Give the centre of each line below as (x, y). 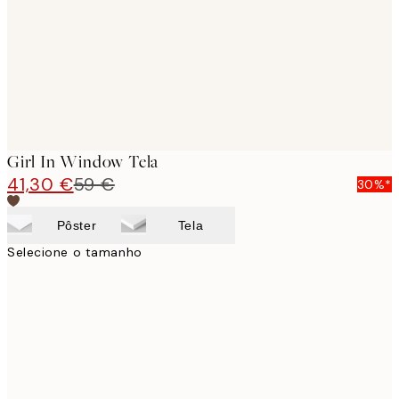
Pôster (77, 225)
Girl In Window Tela (83, 161)
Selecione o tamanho (75, 252)
